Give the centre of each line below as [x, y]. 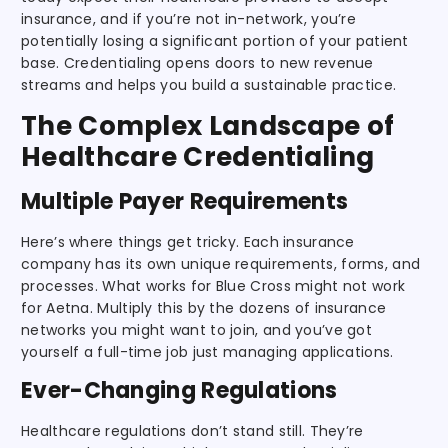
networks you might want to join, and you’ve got [197, 329]
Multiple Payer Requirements [185, 201]
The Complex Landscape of [208, 125]
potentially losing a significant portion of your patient [215, 40]
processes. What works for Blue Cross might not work [213, 285]
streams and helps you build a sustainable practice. [209, 84]
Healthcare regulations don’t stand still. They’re [192, 430]
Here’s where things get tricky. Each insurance [188, 241]
